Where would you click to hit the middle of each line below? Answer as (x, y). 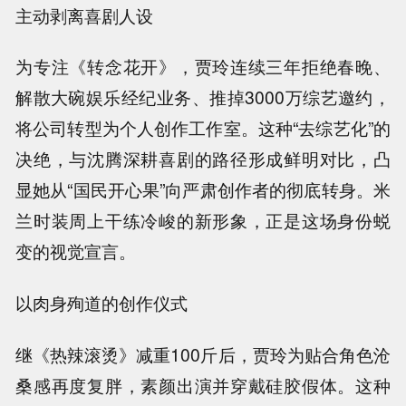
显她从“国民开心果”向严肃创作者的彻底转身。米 (203, 190)
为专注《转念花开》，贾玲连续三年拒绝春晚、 (203, 67)
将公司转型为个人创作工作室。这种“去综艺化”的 (203, 128)
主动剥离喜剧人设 (85, 15)
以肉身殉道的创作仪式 (102, 303)
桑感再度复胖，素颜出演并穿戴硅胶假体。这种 (203, 385)
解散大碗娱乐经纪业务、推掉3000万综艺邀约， (203, 97)
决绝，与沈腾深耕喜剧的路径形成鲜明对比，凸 (203, 159)
